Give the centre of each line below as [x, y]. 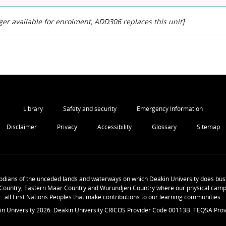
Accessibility [114, 127]
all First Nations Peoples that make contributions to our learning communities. [113, 197]
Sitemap [208, 127]
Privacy [67, 127]
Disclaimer [21, 127]
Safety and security [90, 109]
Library [33, 109]
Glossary [164, 127]
